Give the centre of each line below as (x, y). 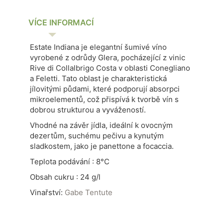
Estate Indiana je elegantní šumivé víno (98, 47)
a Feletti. (45, 78)
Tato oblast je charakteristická (114, 78)
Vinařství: (47, 192)
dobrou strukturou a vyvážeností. (89, 110)
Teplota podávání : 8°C (70, 162)
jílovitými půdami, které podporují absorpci (105, 89)
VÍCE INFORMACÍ (61, 22)
